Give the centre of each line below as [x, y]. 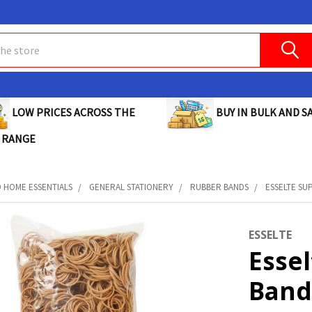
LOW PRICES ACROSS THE [72, 112]
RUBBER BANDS [220, 187]
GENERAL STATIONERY [132, 187]
